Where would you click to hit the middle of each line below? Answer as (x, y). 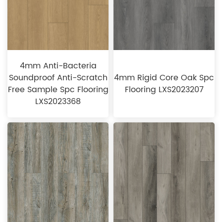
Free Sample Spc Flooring (58, 90)
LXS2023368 (58, 102)
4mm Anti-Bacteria (58, 66)
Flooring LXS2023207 (164, 90)
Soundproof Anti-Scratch (58, 78)
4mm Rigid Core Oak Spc (164, 78)
